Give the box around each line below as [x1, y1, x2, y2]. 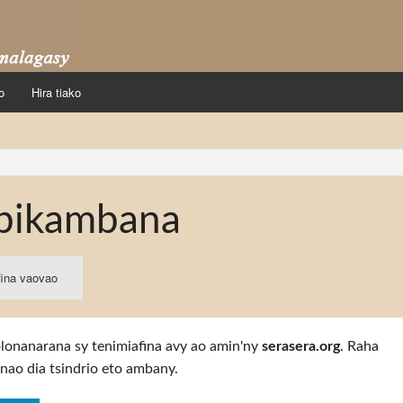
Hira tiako [31, 84, 81, 101]
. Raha [340, 339, 379, 354]
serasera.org [262, 339, 340, 354]
